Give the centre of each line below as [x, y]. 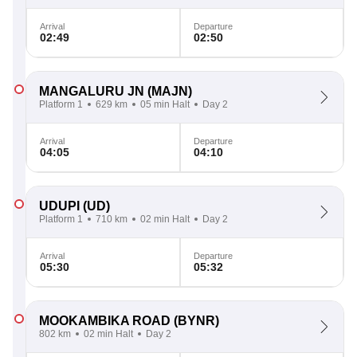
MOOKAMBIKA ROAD [105, 321]
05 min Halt [165, 104]
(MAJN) [168, 91]
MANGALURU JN [92, 91]
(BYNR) [195, 321]
